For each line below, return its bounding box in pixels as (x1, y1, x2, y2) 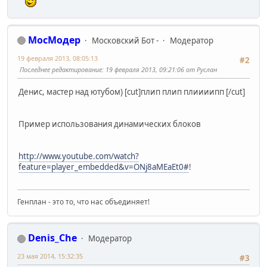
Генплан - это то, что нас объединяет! (17, 197, 150, 207)
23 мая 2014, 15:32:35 (17, 252, 83, 261)
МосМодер (28, 33, 80, 46)
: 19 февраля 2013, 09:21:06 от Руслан (102, 64, 217, 74)
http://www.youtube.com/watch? (18, 151, 139, 162)
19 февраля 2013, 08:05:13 (17, 53, 98, 63)
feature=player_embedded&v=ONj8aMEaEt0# (18, 162, 189, 173)
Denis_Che (28, 231, 77, 245)
